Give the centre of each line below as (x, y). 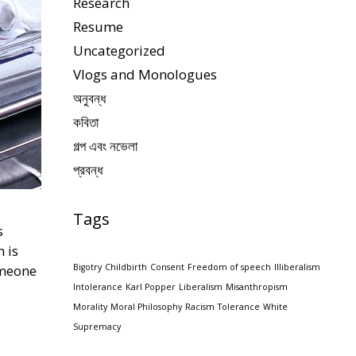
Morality (90, 307)
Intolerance (98, 287)
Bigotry (87, 267)
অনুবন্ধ (89, 98)
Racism (200, 307)
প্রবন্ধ (88, 170)
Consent (167, 267)
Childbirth (126, 267)
